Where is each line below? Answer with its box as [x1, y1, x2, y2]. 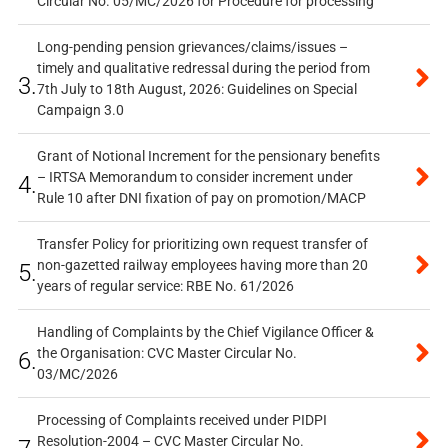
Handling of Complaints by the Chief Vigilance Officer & [36, 324, 374, 341]
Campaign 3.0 [36, 102, 124, 119]
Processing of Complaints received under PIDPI [36, 412, 327, 429]
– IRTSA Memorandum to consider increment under [36, 169, 353, 186]
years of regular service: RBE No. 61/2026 [36, 278, 294, 295]
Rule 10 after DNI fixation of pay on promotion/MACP [36, 190, 366, 207]
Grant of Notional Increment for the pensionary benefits [36, 148, 380, 165]
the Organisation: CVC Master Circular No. [36, 345, 297, 362]
